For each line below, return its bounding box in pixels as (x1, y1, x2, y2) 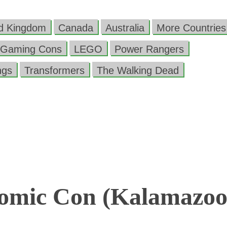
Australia (105, 22, 144, 33)
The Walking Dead (97, 65, 179, 76)
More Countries (157, 22, 226, 33)
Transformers (24, 65, 85, 76)
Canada (58, 22, 93, 33)
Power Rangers (115, 44, 184, 55)
